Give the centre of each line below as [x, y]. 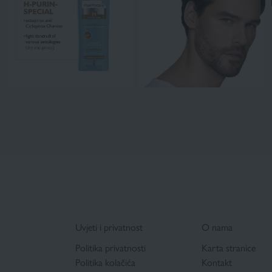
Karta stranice [229, 248]
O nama [217, 228]
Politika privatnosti [110, 248]
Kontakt [217, 263]
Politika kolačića [105, 263]
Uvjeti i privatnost [109, 228]
